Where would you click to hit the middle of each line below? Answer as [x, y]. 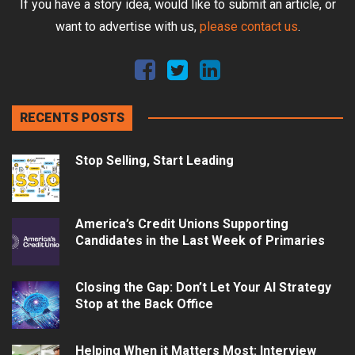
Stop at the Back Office [144, 304]
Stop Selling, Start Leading [155, 161]
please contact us [248, 27]
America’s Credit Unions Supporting [182, 224]
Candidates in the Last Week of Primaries [200, 241]
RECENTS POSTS [72, 118]
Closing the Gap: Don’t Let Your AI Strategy [203, 288]
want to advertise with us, [127, 27]
